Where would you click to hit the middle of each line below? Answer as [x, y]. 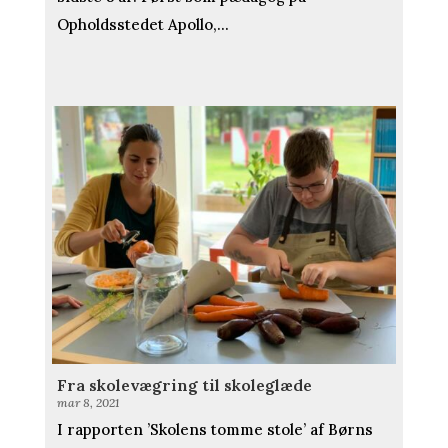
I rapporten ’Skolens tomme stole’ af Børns [214, 430]
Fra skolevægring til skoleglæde [184, 385]
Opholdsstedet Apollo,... [142, 24]
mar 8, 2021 [87, 403]
